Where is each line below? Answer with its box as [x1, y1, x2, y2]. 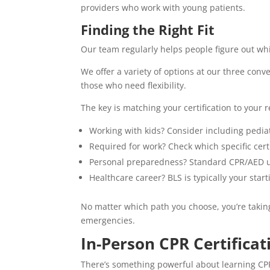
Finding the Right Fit [81, 20, 215, 39]
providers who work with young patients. [81, 2, 246, 14]
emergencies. [81, 215, 136, 227]
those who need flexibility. [81, 80, 187, 92]
